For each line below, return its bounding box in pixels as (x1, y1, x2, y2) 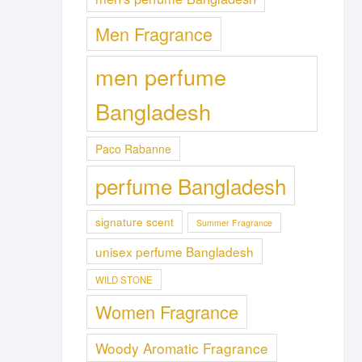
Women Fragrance (95, 299, 238, 324)
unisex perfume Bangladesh (95, 242, 254, 260)
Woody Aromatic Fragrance (95, 338, 268, 358)
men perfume (95, 61, 226, 92)
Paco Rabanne (95, 141, 171, 157)
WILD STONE (95, 273, 153, 286)
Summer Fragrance (196, 217, 272, 229)
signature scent (95, 213, 174, 229)
